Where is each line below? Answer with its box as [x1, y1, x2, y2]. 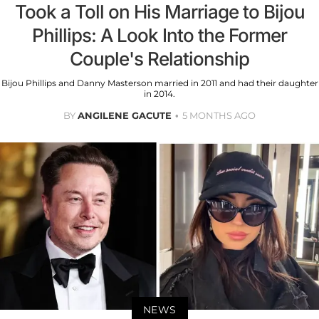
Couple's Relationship [70, 48, 249, 70]
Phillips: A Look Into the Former [32, 24, 287, 47]
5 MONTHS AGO [182, 110, 256, 122]
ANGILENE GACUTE [78, 110, 172, 122]
